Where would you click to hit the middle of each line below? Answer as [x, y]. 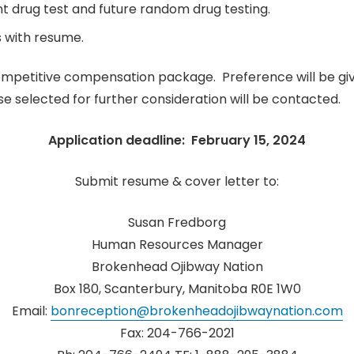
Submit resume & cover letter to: [177, 182]
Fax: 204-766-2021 [177, 333]
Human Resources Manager [177, 245]
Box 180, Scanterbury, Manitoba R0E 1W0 [177, 289]
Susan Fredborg [177, 223]
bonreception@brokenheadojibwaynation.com [196, 311]
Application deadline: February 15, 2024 [177, 141]
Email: [31, 311]
